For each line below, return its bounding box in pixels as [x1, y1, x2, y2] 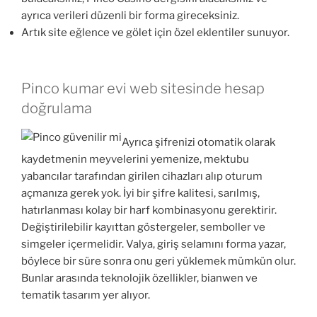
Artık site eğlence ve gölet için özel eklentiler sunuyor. [21, 26, 289, 40]
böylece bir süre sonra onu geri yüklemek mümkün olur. [21, 255, 296, 268]
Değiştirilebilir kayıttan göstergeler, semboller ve [21, 221, 265, 234]
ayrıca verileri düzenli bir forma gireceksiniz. [21, 9, 239, 23]
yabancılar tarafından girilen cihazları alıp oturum [21, 170, 263, 183]
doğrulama [21, 99, 92, 117]
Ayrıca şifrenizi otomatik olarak [122, 136, 275, 149]
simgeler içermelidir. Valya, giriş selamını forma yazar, [21, 238, 286, 251]
